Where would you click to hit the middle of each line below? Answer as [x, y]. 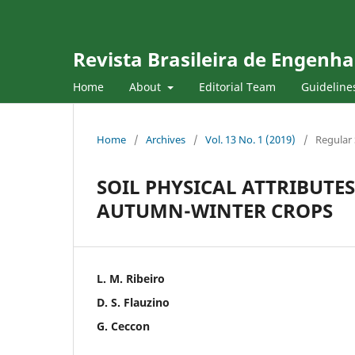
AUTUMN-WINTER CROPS [215, 210]
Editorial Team [237, 86]
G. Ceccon [123, 326]
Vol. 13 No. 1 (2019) [250, 139]
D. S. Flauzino [133, 302]
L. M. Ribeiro [131, 278]
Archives [166, 139]
